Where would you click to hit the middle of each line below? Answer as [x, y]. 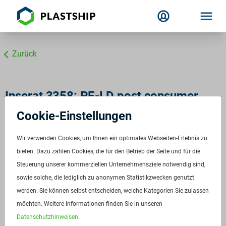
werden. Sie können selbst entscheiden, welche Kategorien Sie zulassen [113, 191]
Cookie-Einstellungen [74, 116]
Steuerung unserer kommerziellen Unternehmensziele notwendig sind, [111, 164]
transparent [37, 110]
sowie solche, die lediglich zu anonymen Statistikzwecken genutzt [105, 178]
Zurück [24, 54]
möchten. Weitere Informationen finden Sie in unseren [90, 204]
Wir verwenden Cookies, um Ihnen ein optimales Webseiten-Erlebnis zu [112, 138]
